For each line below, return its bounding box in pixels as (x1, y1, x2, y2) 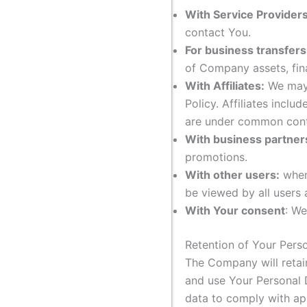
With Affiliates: (185, 78, 265, 93)
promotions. (185, 149, 247, 164)
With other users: (185, 167, 280, 182)
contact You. (185, 25, 251, 39)
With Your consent (185, 203, 285, 217)
